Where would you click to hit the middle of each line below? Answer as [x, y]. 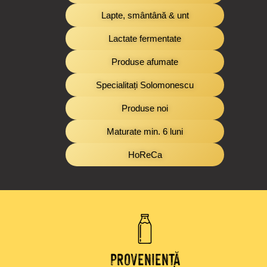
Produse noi [145, 108]
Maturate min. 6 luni [145, 132]
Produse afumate [145, 62]
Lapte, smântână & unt [145, 15]
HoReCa [145, 155]
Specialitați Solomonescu [145, 85]
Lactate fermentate [145, 39]
